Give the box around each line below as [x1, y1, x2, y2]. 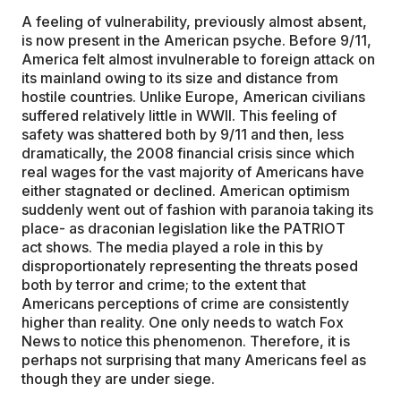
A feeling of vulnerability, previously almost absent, [21, 13, 367, 30]
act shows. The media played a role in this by [21, 238, 323, 256]
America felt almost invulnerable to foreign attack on [21, 50, 375, 68]
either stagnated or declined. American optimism [21, 182, 350, 200]
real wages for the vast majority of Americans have [21, 163, 364, 181]
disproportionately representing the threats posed [21, 257, 358, 275]
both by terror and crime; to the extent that [21, 276, 306, 294]
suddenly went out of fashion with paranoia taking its [21, 200, 373, 218]
